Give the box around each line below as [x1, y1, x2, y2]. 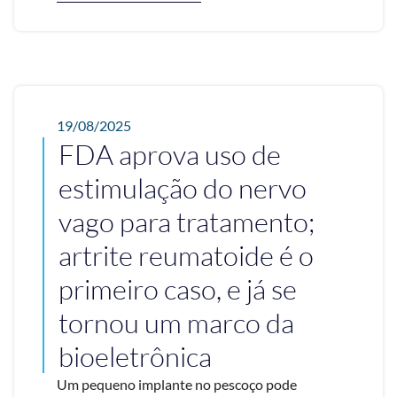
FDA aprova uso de [58, 137, 281, 172]
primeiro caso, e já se [58, 272, 297, 307]
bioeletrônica [58, 339, 212, 374]
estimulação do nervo [58, 171, 307, 206]
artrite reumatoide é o [58, 238, 314, 273]
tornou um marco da [58, 306, 294, 340]
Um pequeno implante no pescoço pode [57, 376, 297, 393]
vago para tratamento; [58, 205, 315, 239]
